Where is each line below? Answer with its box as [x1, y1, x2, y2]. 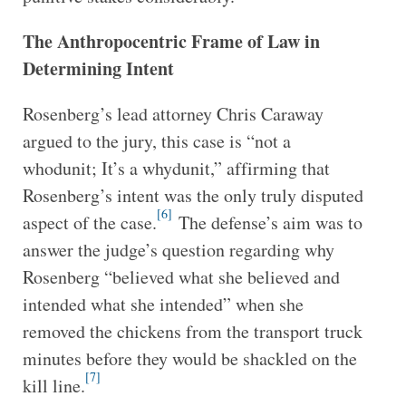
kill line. [22, 372, 85, 398]
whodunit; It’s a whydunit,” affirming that [22, 155, 330, 180]
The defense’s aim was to [171, 209, 362, 235]
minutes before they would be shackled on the [22, 345, 357, 371]
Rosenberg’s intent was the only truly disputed [22, 182, 363, 208]
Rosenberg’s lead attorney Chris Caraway [22, 101, 324, 126]
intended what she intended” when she [22, 291, 304, 316]
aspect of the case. [22, 209, 157, 235]
